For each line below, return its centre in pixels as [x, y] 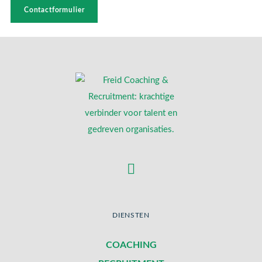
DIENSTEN [131, 216]
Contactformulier [54, 10]
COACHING [131, 245]
